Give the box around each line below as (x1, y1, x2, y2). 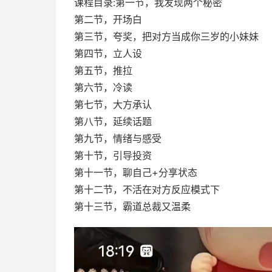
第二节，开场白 (74, 13, 142, 25)
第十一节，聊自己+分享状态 (74, 166, 197, 178)
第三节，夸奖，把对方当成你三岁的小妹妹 (74, 30, 259, 42)
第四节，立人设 (74, 47, 142, 59)
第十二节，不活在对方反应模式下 (74, 183, 220, 195)
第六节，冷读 (74, 81, 132, 93)
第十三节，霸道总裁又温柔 (74, 200, 191, 212)
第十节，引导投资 (74, 149, 152, 161)
